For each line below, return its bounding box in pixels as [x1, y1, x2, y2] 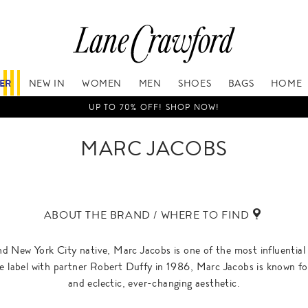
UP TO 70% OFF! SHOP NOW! [88, 101, 220, 114]
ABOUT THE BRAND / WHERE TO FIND [43, 206, 250, 223]
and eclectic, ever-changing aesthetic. [67, 275, 241, 291]
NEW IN [28, 76, 65, 90]
